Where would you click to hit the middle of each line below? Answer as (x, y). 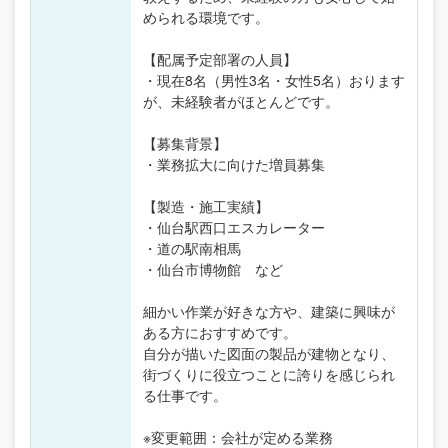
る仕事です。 (185, 394)
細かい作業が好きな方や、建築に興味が (269, 310)
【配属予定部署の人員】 (220, 58)
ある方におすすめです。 (220, 331)
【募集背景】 (185, 142)
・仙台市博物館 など (213, 268)
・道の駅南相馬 (192, 247)
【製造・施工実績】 (206, 205)
